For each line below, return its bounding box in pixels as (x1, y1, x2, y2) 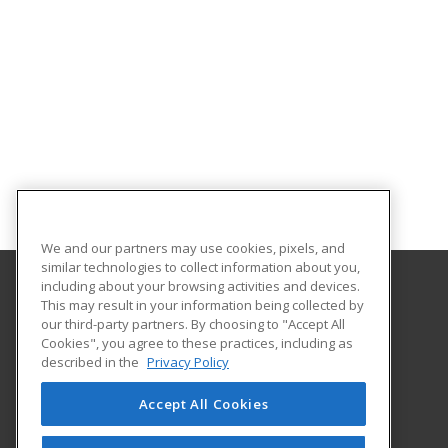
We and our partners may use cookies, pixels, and (41, 238, 345, 257)
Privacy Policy (147, 352, 229, 371)
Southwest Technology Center (88, 300, 280, 318)
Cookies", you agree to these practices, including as (41, 333, 353, 352)
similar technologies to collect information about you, (41, 257, 360, 276)
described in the (41, 352, 142, 371)
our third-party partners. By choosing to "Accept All (41, 314, 345, 333)
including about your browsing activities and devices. (41, 276, 360, 295)
